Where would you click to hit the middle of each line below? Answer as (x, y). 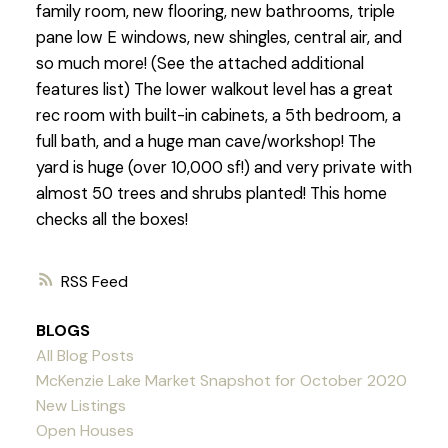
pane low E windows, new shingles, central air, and (218, 38)
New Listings (80, 405)
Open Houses (84, 430)
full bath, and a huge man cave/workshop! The (205, 142)
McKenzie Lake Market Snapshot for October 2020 (221, 380)
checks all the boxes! (111, 220)
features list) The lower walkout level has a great (214, 90)
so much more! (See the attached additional (199, 64)
